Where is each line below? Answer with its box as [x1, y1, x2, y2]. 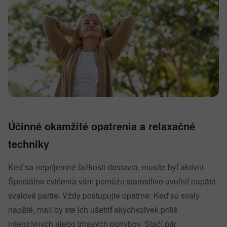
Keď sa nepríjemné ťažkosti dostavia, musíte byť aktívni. [8, 161, 206, 173]
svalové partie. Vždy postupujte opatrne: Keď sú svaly [8, 190, 200, 201]
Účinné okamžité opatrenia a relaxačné [8, 119, 195, 133]
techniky [8, 136, 49, 151]
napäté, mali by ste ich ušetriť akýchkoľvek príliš [8, 204, 178, 215]
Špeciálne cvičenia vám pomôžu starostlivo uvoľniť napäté [8, 175, 216, 187]
